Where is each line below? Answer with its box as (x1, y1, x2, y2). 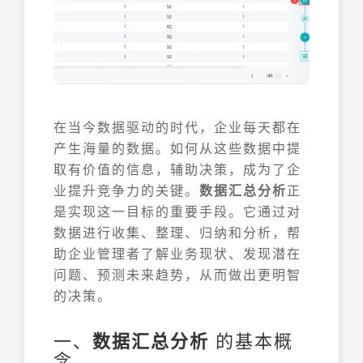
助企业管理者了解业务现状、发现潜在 (53, 244, 301, 263)
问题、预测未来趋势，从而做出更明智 (53, 265, 301, 284)
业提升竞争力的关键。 (53, 181, 199, 199)
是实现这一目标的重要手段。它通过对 (53, 202, 301, 220)
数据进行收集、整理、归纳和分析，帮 (53, 223, 301, 241)
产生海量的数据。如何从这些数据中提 (53, 139, 301, 157)
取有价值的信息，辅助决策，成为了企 (53, 160, 301, 178)
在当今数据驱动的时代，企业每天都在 (53, 117, 301, 136)
